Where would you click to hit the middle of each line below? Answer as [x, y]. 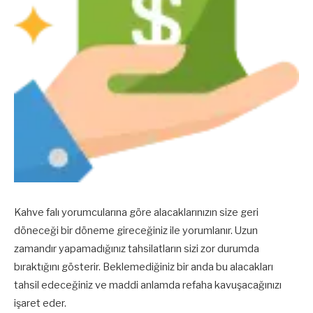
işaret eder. [40, 304]
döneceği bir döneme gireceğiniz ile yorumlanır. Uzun [136, 231]
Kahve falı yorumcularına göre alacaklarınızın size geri [136, 213]
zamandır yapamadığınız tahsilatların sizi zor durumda [137, 249]
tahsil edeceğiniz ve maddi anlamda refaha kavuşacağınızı [148, 285]
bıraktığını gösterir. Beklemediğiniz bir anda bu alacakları [144, 267]
